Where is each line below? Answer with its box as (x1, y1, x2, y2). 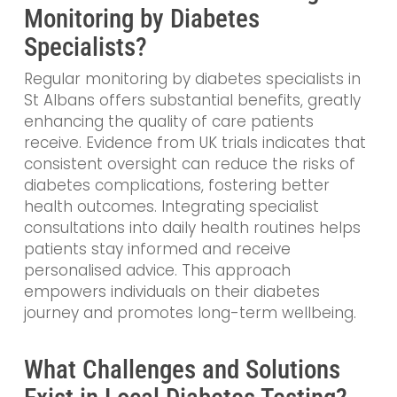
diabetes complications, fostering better (23, 175, 330, 197)
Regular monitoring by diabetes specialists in (23, 68, 361, 90)
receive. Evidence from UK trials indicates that (23, 132, 366, 154)
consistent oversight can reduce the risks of (23, 153, 355, 175)
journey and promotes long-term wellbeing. (23, 302, 356, 324)
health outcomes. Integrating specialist (23, 196, 319, 218)
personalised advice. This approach (23, 260, 291, 282)
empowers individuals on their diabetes (23, 281, 320, 303)
